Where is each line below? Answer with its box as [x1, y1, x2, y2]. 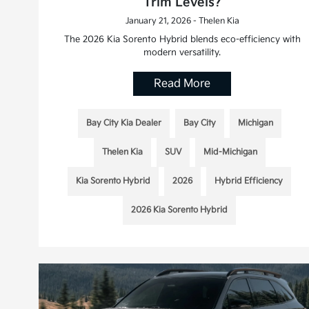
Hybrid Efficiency [215, 176, 283, 187]
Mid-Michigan [203, 147, 257, 158]
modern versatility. [143, 47, 221, 59]
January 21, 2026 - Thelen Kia [125, 16, 239, 27]
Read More [154, 77, 211, 91]
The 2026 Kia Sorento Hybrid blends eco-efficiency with [63, 34, 301, 46]
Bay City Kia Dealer [86, 118, 161, 129]
